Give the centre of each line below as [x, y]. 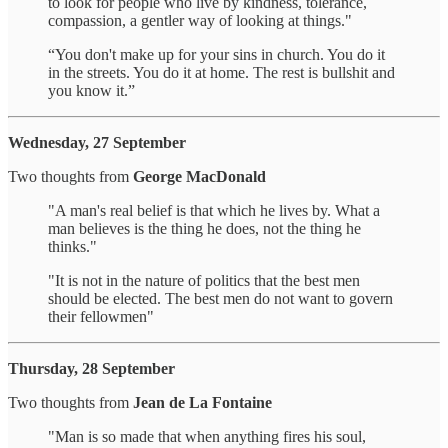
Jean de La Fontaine [202, 402]
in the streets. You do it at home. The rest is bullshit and [221, 72]
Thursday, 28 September [91, 368]
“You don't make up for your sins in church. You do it [216, 54]
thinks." [72, 246]
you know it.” [91, 90]
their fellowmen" [101, 316]
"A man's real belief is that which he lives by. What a [214, 210]
